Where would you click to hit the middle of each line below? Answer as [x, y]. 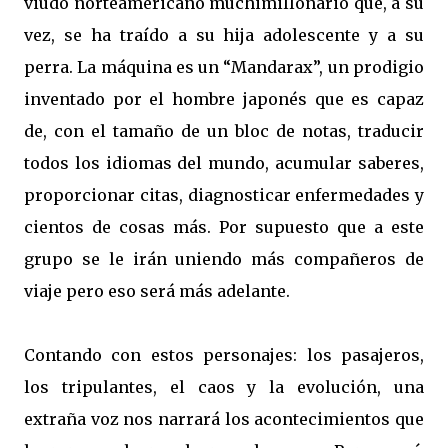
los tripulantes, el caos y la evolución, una [224, 387]
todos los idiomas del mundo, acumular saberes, [224, 163]
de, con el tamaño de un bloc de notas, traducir [224, 131]
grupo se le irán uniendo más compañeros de [224, 259]
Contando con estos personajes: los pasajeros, [224, 355]
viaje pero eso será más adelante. [157, 291]
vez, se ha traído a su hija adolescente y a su [224, 35]
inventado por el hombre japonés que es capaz [224, 99]
